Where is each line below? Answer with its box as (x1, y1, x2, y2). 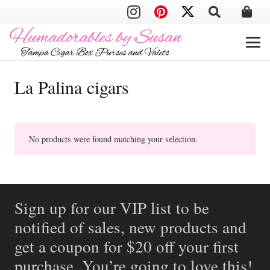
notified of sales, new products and (14, 216, 246, 238)
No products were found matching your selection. (29, 133, 198, 145)
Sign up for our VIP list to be (14, 196, 209, 219)
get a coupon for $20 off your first (14, 235, 239, 257)
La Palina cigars (14, 75, 129, 99)
